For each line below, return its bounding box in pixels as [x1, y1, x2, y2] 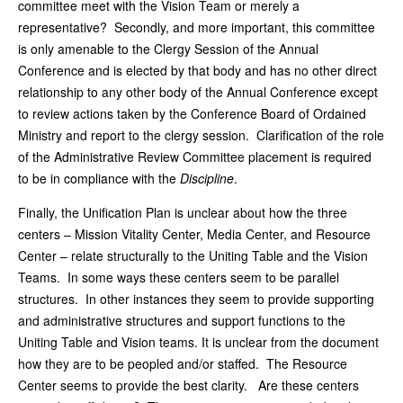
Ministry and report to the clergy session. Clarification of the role [18, 125, 384, 144]
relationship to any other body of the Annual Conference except [18, 82, 378, 101]
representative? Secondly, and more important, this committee [18, 17, 375, 36]
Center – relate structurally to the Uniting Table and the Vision [18, 246, 368, 264]
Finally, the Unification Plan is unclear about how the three [18, 202, 347, 221]
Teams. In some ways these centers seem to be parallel [18, 267, 339, 286]
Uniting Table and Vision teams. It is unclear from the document [18, 332, 379, 351]
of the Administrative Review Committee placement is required [18, 147, 372, 166]
